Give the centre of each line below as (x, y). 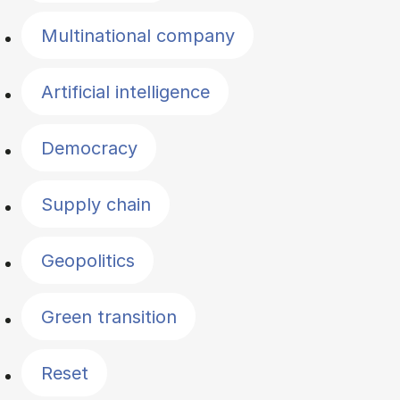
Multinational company (137, 35)
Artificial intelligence (125, 92)
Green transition (108, 317)
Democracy (89, 148)
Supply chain (96, 204)
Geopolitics (87, 260)
